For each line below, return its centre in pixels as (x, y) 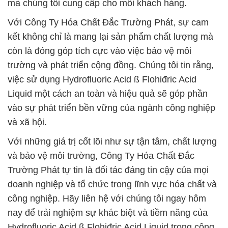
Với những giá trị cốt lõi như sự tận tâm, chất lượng (112, 141)
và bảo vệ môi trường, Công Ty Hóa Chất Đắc (101, 156)
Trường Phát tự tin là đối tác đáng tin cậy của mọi (108, 170)
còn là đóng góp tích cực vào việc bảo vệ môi (99, 51)
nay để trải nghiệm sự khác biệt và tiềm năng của (108, 213)
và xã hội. (27, 122)
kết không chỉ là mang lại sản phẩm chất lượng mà (110, 37)
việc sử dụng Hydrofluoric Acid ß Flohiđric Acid (102, 79)
